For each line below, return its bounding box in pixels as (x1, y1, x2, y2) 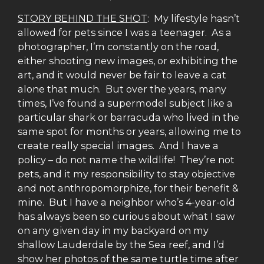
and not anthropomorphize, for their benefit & (18, 181, 239, 194)
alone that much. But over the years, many (18, 82, 226, 95)
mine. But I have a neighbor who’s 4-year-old (18, 196, 235, 208)
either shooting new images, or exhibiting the (18, 54, 237, 67)
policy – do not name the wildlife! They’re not (18, 153, 235, 166)
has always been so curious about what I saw (18, 210, 235, 222)
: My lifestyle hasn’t (147, 12, 240, 24)
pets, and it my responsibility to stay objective (18, 167, 235, 180)
